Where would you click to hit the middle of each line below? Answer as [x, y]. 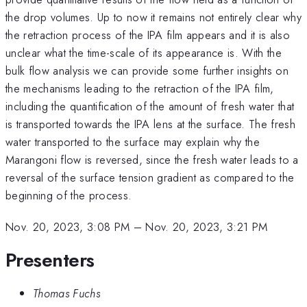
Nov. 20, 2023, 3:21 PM [207, 227]
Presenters [50, 260]
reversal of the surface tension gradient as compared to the [150, 177]
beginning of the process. [69, 195]
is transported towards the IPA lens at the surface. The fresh [150, 124]
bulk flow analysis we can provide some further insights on [147, 70]
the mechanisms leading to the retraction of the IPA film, [140, 88]
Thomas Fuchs [66, 294]
